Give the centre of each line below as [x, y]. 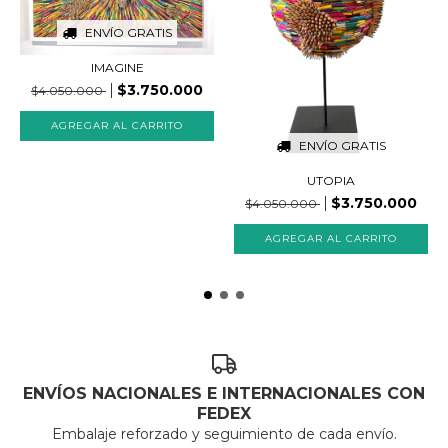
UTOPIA [331, 180]
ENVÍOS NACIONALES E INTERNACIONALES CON [224, 394]
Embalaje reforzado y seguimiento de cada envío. [224, 434]
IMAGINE [117, 67]
